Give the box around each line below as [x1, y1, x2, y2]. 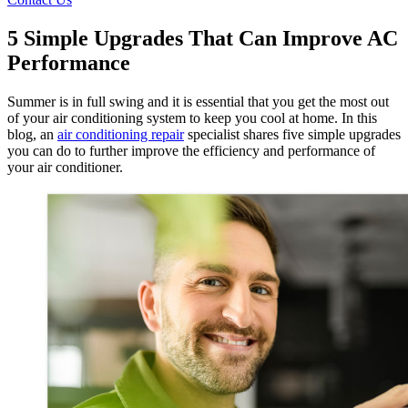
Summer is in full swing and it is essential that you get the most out [7, 94, 389, 110]
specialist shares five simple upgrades [184, 127, 401, 143]
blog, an [7, 127, 57, 143]
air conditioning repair [57, 127, 184, 143]
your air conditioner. [7, 159, 127, 176]
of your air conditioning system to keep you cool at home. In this [7, 110, 377, 127]
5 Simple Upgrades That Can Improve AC [7, 26, 398, 51]
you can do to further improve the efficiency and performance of [7, 143, 375, 159]
